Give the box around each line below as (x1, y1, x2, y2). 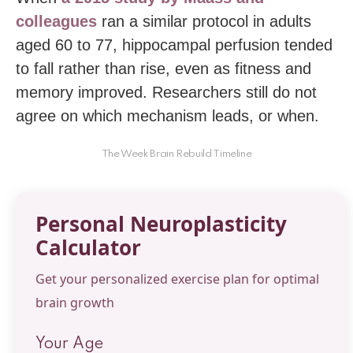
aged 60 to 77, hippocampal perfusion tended (16, 36, 333, 54)
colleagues (16, 13, 97, 30)
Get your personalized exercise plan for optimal (35, 270, 319, 288)
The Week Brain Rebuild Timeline (101, 149, 252, 159)
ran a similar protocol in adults (97, 13, 311, 30)
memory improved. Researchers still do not (16, 84, 317, 101)
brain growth (35, 294, 114, 311)
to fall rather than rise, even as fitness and (16, 60, 311, 77)
